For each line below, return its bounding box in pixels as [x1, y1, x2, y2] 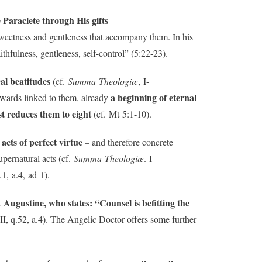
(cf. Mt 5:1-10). [91, 108, 151, 120]
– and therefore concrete [82, 136, 173, 148]
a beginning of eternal [111, 91, 196, 104]
